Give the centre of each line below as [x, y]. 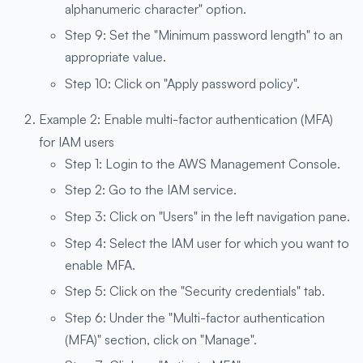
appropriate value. [115, 57]
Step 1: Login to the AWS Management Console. [203, 163]
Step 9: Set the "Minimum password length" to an [204, 35]
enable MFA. [100, 265]
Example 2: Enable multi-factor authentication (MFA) [186, 119]
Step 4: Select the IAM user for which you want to [207, 243]
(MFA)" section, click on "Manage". [161, 339]
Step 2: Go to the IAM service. [151, 190]
